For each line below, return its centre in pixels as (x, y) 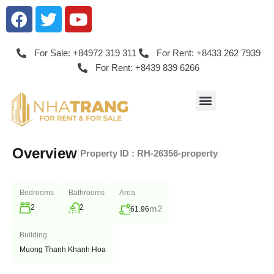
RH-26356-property (177, 154)
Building (33, 235)
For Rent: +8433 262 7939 (208, 53)
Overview (45, 154)
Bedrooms (37, 193)
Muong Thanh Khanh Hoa (63, 250)
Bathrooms (87, 193)
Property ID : (109, 154)
